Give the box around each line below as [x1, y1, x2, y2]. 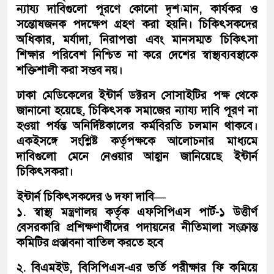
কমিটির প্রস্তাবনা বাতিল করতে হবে [17, 235, 163, 250]
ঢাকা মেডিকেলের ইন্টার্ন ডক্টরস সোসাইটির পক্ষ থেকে [17, 87, 257, 102]
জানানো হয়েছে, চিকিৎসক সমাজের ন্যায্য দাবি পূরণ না [17, 103, 257, 117]
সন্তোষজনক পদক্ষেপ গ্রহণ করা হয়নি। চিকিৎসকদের [17, 17, 257, 31]
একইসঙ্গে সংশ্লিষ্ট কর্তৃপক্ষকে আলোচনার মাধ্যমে [17, 133, 257, 148]
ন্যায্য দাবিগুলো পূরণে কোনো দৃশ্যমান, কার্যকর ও [17, 1, 257, 16]
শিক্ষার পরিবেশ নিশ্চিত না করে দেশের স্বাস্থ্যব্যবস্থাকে [17, 47, 257, 62]
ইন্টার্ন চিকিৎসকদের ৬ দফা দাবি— [17, 189, 166, 204]
